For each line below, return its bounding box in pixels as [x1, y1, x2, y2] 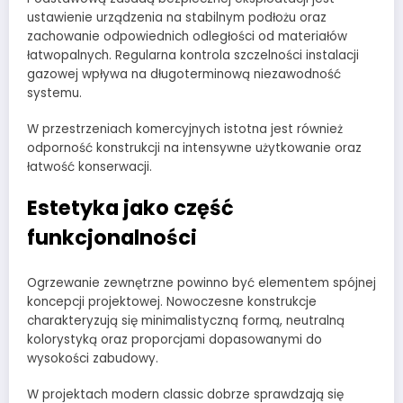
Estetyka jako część [27, 193, 234, 223]
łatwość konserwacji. [27, 158, 152, 176]
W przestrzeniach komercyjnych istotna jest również [27, 121, 343, 139]
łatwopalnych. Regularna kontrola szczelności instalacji [27, 47, 359, 65]
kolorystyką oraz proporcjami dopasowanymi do [27, 330, 322, 348]
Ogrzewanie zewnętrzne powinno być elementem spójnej [27, 273, 376, 291]
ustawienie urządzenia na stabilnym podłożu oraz [27, 9, 327, 27]
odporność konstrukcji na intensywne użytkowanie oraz [27, 139, 362, 157]
